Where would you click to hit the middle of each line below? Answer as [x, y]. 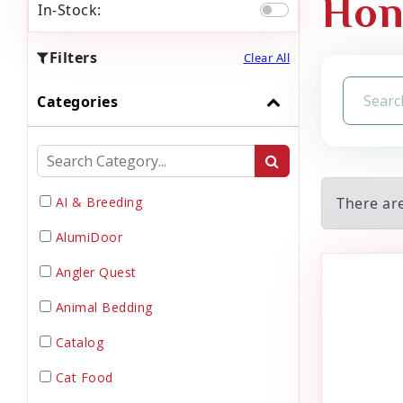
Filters [73, 58]
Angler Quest [96, 273]
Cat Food [84, 378]
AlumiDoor [89, 237]
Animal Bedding [104, 308]
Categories [77, 102]
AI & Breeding [99, 202]
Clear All [266, 57]
